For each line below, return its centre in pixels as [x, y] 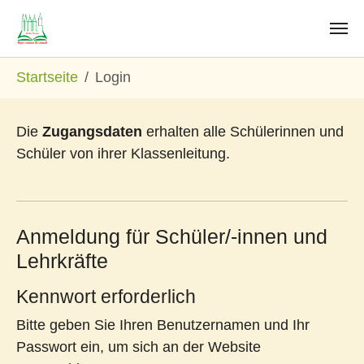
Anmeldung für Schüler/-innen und [172, 236]
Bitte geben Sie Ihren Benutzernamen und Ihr [163, 325]
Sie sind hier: [58, 67]
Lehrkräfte [62, 261]
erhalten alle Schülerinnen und [243, 132]
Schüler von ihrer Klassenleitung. [123, 154]
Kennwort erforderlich [106, 297]
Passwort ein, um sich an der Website [139, 347]
